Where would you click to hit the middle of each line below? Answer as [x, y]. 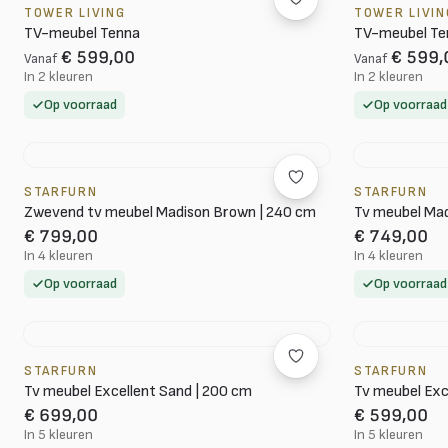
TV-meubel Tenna [82, 33]
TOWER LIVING [75, 13]
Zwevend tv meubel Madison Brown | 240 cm [170, 212]
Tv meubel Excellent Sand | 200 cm [138, 391]
